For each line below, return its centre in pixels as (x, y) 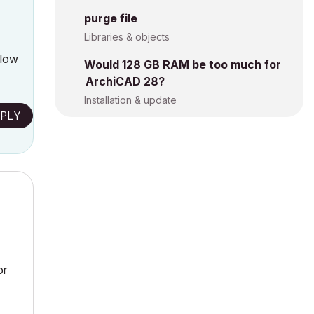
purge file (111, 18)
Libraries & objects (127, 37)
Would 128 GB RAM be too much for (183, 64)
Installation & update (130, 100)
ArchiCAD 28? (125, 81)
